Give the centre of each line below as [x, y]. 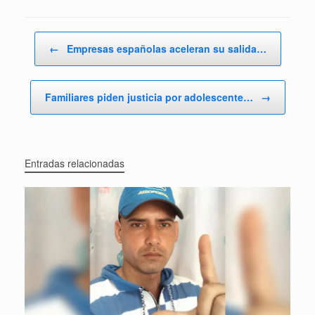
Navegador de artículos [72, 39]
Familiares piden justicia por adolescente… [150, 97]
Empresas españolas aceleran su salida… [165, 49]
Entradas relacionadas [75, 163]
